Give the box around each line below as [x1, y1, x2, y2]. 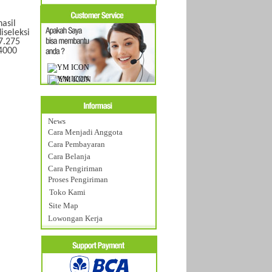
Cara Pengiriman [47, 164, 103, 173]
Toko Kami [49, 188, 86, 197]
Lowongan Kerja [47, 214, 103, 223]
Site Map [48, 201, 78, 210]
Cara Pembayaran [47, 140, 105, 149]
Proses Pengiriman [47, 175, 108, 184]
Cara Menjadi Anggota [47, 127, 123, 137]
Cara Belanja [47, 152, 90, 161]
